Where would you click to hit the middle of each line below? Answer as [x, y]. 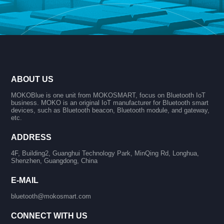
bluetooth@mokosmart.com [51, 196]
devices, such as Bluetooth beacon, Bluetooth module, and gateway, [110, 110]
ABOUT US [32, 79]
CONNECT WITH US [49, 215]
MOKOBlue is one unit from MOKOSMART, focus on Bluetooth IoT [108, 95]
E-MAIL [25, 180]
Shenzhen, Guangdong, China [54, 160]
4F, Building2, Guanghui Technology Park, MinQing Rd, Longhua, [105, 153]
